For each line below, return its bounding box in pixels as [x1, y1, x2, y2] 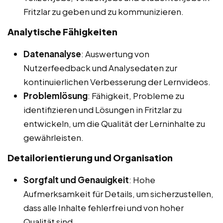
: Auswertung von [81, 48, 149, 60]
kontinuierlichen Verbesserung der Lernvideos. [23, 76, 211, 88]
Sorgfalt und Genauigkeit [23, 174, 129, 186]
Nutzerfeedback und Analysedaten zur [23, 62, 177, 74]
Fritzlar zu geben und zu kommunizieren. [23, 6, 184, 17]
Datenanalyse [23, 48, 81, 60]
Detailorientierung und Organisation [7, 152, 173, 164]
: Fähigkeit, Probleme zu [88, 90, 184, 102]
